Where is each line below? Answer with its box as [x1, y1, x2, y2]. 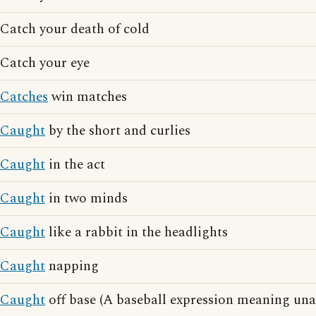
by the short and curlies [45, 121, 190, 141]
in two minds [45, 188, 128, 209]
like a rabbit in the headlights [45, 222, 228, 243]
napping [45, 256, 99, 276]
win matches [48, 87, 127, 107]
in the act [45, 154, 105, 175]
